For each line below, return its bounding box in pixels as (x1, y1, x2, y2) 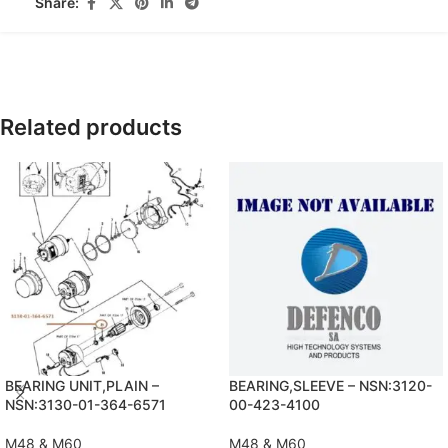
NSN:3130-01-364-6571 (5, 395, 166, 413)
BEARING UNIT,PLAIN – (5, 376, 159, 394)
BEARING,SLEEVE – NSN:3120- (229, 376, 432, 394)
